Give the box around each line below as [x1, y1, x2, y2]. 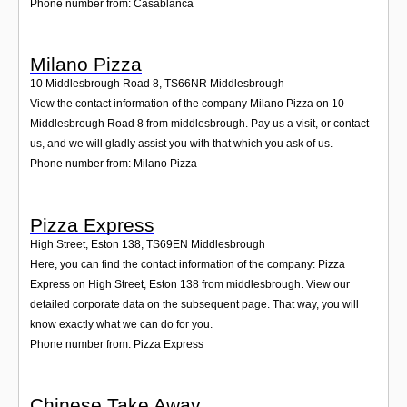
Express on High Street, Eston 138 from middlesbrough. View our [30, 277, 350, 291]
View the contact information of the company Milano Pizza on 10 [30, 97, 344, 111]
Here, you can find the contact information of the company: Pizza [30, 257, 345, 271]
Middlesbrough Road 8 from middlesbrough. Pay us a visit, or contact [30, 117, 369, 131]
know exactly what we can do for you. [30, 317, 213, 331]
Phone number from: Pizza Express [30, 337, 203, 351]
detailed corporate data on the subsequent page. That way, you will [30, 297, 359, 311]
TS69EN [146, 237, 188, 251]
